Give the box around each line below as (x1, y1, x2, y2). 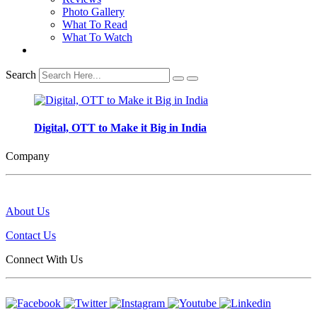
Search (6, 69, 36, 81)
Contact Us (6, 229, 56, 241)
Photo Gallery (62, 6, 125, 18)
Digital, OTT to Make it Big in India (34, 122, 207, 134)
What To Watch (62, 31, 132, 43)
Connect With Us (6, 253, 83, 265)
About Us (6, 204, 50, 217)
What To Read (62, 18, 127, 30)
